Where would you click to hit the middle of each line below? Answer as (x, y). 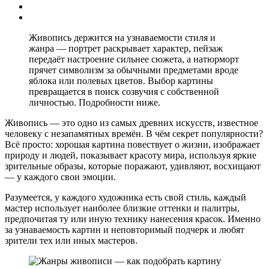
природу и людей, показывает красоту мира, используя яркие (131, 155)
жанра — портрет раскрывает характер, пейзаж (126, 48)
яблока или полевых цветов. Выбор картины (121, 80)
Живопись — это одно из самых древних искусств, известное (131, 122)
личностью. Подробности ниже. (95, 102)
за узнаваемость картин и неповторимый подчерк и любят (125, 229)
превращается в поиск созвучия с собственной (124, 91)
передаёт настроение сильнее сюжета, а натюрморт (134, 59)
